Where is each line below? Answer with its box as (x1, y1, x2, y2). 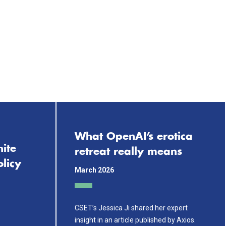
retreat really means (75, 147, 182, 157)
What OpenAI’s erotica (75, 132, 193, 142)
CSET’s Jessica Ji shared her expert (75, 203, 188, 212)
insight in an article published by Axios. (75, 215, 196, 224)
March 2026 (75, 166, 114, 174)
